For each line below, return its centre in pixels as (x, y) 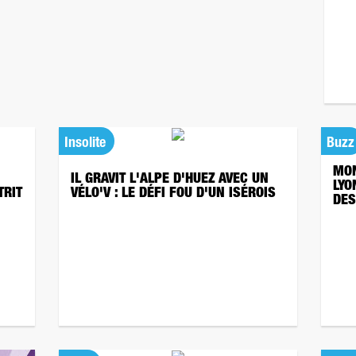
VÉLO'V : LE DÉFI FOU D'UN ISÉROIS (175, 194)
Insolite (85, 144)
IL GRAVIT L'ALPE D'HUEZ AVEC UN (170, 180)
